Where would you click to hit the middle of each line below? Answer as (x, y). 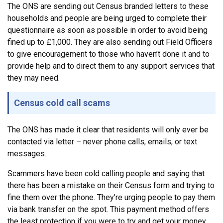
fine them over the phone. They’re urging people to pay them (111, 197)
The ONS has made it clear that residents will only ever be (108, 129)
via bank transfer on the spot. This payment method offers (108, 209)
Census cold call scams (62, 103)
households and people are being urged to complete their (107, 18)
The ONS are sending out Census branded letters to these (108, 6)
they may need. (36, 78)
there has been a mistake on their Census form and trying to (111, 185)
